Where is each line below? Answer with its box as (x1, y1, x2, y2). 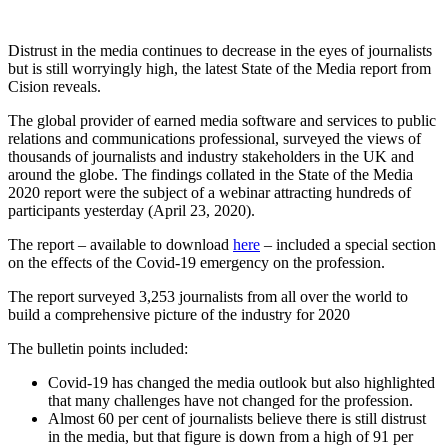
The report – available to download (8, 236, 233, 254)
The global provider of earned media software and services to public (8, 112, 436, 130)
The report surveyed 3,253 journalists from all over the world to (8, 288, 408, 306)
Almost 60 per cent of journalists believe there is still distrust (48, 410, 426, 428)
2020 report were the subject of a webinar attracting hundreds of (8, 184, 411, 202)
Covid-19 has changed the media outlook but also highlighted (48, 374, 435, 392)
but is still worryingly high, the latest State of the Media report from (8, 60, 431, 78)
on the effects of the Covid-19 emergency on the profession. (8, 254, 385, 272)
